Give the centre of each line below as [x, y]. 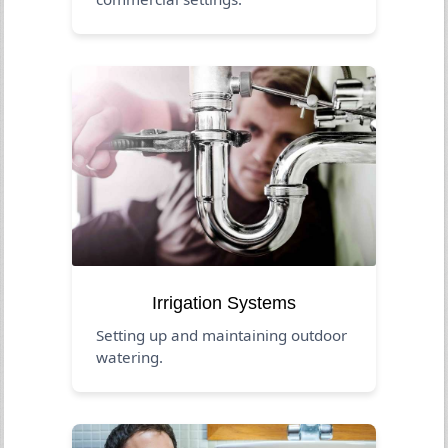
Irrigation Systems [224, 302]
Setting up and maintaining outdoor [222, 334]
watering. [130, 356]
